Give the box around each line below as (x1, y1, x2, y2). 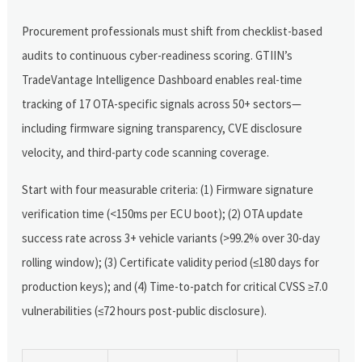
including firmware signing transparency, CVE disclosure (22, 120, 303, 136)
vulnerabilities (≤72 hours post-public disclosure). (22, 302, 267, 318)
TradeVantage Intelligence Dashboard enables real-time (22, 71, 303, 87)
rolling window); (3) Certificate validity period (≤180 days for (22, 254, 320, 270)
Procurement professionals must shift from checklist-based (22, 23, 323, 39)
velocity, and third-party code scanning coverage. (22, 144, 270, 160)
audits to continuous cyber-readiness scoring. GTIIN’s (22, 47, 293, 63)
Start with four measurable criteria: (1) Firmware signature (22, 181, 314, 197)
